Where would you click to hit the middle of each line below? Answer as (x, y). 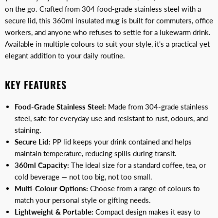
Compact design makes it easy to (147, 212)
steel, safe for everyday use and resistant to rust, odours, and (111, 118)
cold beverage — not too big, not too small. (83, 177)
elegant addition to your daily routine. (65, 56)
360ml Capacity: (42, 165)
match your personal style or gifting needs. (83, 200)
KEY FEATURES (36, 85)
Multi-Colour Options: (51, 189)
